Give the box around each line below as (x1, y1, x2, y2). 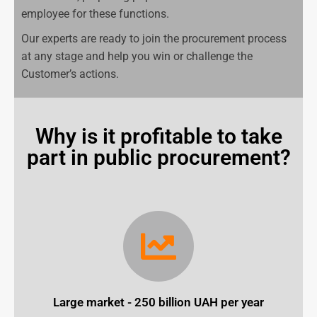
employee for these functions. (21, 7, 169, 21)
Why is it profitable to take (35, 124, 282, 149)
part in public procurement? (26, 145, 291, 171)
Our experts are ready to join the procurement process (21, 32, 287, 46)
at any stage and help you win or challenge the (21, 50, 253, 64)
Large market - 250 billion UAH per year (53, 295, 264, 310)
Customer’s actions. (21, 67, 119, 81)
